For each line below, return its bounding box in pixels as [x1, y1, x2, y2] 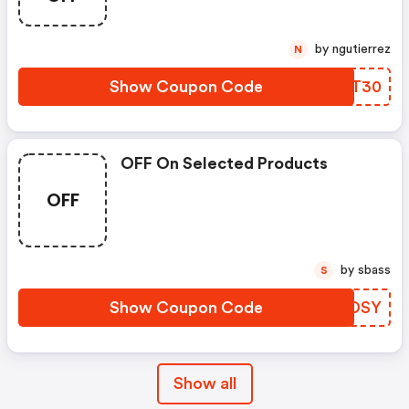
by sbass [358, 263, 391, 277]
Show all [173, 374, 236, 392]
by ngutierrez [332, 42, 391, 56]
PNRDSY [312, 299, 382, 316]
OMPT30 [309, 78, 382, 95]
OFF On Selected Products [121, 154, 328, 172]
